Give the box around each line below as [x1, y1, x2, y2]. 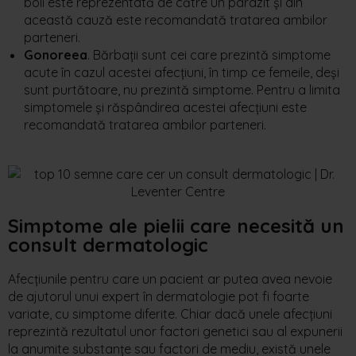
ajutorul [26, 288, 72, 304]
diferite [134, 305, 175, 322]
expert [99, 288, 143, 304]
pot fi [238, 288, 273, 304]
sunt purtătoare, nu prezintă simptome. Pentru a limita [24, 81, 340, 98]
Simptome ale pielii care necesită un [8, 213, 344, 238]
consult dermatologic [8, 232, 208, 257]
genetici [203, 323, 249, 339]
